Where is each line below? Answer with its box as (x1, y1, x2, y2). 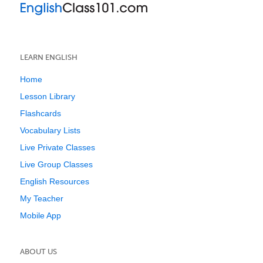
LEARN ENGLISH (20, 53, 77, 62)
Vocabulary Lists (20, 126, 80, 135)
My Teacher (20, 194, 63, 203)
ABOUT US (20, 247, 57, 256)
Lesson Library (20, 92, 75, 101)
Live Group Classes (20, 160, 93, 169)
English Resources (20, 177, 89, 186)
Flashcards (20, 109, 61, 118)
